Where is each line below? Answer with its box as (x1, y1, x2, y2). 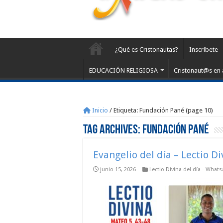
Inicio (91, 107, 108, 114)
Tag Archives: (83, 123, 142, 137)
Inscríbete (189, 46, 218, 53)
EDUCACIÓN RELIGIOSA (89, 67, 158, 74)
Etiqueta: (113, 107, 139, 114)
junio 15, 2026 (100, 166, 136, 173)
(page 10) (184, 107, 213, 114)
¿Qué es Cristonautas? (115, 46, 178, 53)
